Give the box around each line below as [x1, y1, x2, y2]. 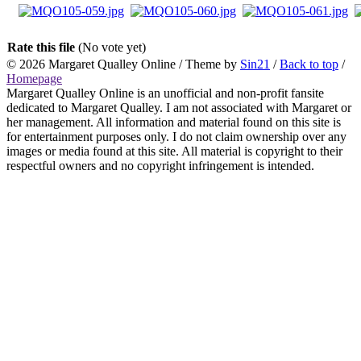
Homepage [6, 71, 62, 85]
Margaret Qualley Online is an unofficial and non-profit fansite [6, 85, 324, 100]
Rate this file [7, 39, 78, 54]
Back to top [280, 56, 338, 71]
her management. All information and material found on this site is [6, 114, 341, 129]
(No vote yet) [78, 39, 146, 54]
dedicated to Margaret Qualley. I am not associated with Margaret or [6, 100, 351, 114]
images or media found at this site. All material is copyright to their [6, 143, 342, 158]
